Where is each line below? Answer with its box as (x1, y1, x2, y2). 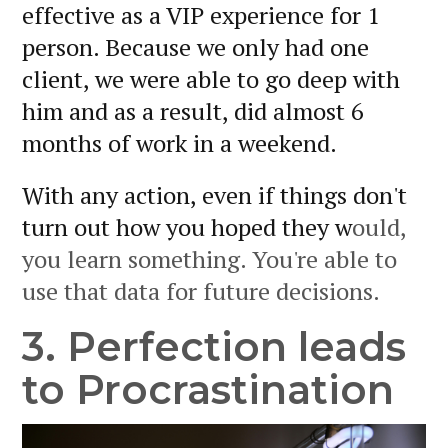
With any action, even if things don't (22, 179, 407, 212)
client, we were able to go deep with (22, 63, 400, 96)
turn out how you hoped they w (22, 211, 352, 244)
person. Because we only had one (22, 31, 369, 64)
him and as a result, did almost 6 (22, 95, 364, 128)
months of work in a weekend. (22, 127, 337, 160)
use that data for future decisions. (22, 275, 380, 308)
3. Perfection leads (22, 322, 406, 372)
